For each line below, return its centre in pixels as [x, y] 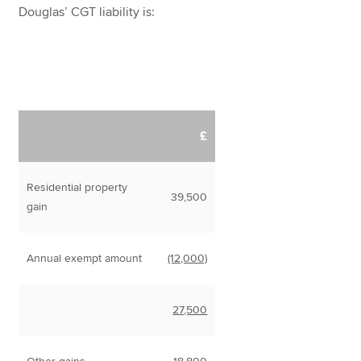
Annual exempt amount [85, 258]
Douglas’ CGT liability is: [87, 12]
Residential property [77, 187]
